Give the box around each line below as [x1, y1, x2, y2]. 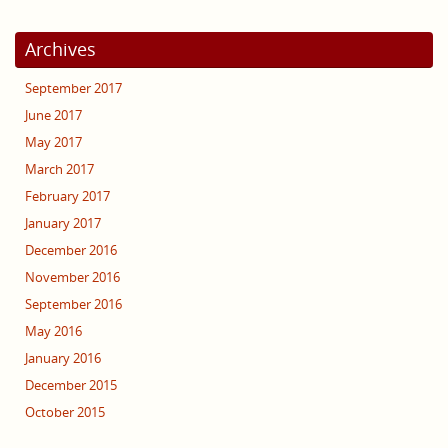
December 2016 [25, 242, 117, 260]
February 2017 [25, 188, 110, 206]
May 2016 [25, 323, 82, 341]
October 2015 [25, 404, 105, 422]
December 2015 [25, 377, 117, 395]
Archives [25, 37, 96, 62]
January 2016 [25, 350, 101, 368]
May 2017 [25, 134, 82, 152]
